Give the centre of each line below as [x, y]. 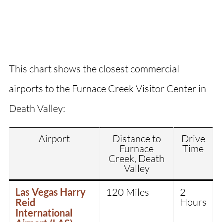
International [44, 213]
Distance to [137, 139]
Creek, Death [137, 159]
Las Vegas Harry [50, 192]
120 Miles [127, 192]
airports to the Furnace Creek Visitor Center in [107, 89]
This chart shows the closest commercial [94, 69]
